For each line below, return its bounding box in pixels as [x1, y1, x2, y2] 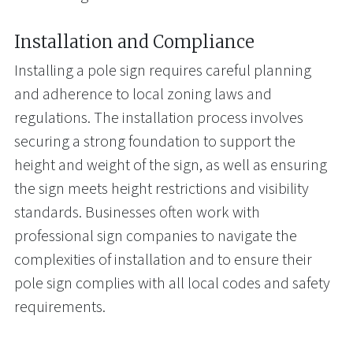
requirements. [14, 295, 106, 318]
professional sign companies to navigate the [14, 225, 297, 247]
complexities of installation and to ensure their [14, 248, 312, 271]
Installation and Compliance [14, 31, 255, 53]
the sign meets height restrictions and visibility [14, 177, 309, 200]
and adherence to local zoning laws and [14, 83, 272, 106]
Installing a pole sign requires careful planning [14, 59, 311, 82]
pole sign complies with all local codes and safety [14, 272, 330, 295]
